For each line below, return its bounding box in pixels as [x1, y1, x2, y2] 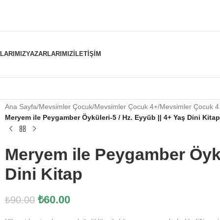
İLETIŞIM [73, 50, 102, 57]
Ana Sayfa [5, 103, 37, 110]
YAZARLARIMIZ [26, 50, 74, 57]
